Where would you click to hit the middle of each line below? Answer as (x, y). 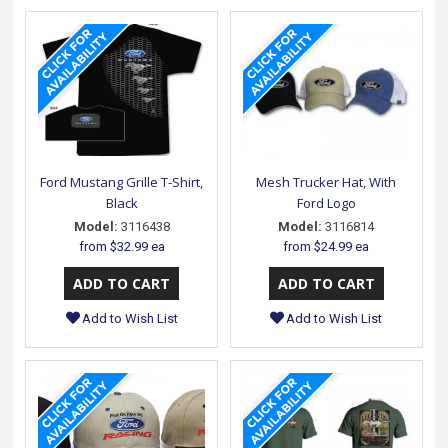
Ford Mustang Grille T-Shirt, (122, 182)
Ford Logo (326, 203)
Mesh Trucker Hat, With (326, 182)
